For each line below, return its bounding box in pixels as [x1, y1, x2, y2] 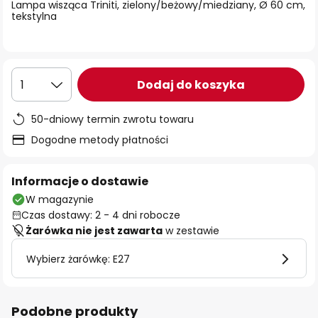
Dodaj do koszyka [137, 76, 245, 93]
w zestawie [163, 224, 219, 238]
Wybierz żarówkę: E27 [26, 252, 130, 266]
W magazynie [26, 192, 94, 207]
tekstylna [11, 9, 57, 23]
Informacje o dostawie [11, 173, 148, 190]
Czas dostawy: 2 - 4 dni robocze [21, 208, 180, 222]
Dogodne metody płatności [31, 133, 168, 147]
